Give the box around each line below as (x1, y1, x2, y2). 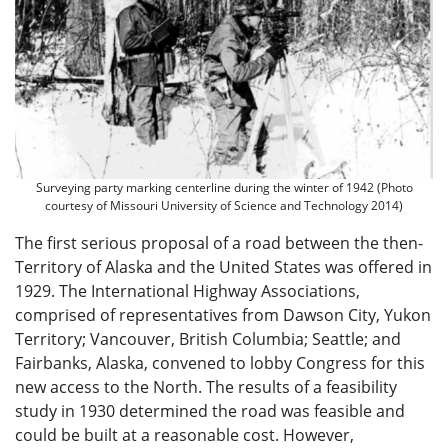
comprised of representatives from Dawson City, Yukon (15, 304, 431, 327)
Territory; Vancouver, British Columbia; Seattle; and (15, 328, 401, 351)
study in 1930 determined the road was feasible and (15, 400, 405, 423)
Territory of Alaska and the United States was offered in (15, 256, 432, 279)
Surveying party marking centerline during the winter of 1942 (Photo (35, 179, 413, 197)
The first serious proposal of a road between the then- (15, 232, 423, 255)
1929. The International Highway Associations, (15, 280, 360, 303)
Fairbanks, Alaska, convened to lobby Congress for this (15, 352, 425, 375)
